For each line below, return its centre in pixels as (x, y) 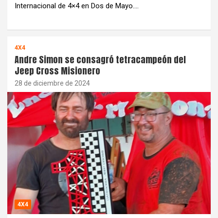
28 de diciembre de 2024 (52, 83)
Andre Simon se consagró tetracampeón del (100, 59)
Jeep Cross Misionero (57, 71)
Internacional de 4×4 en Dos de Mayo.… (77, 6)
